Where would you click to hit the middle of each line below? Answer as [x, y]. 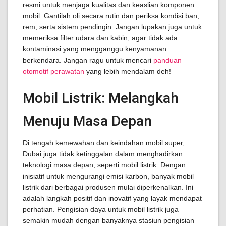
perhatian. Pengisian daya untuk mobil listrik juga [101, 209]
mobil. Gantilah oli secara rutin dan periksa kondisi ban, [111, 16]
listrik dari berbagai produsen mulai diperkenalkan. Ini [108, 187]
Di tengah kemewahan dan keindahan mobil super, [104, 143]
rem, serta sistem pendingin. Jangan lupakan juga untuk [112, 27]
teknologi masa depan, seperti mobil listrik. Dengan [104, 165]
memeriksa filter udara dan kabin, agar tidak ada [100, 38]
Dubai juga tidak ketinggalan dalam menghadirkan [103, 154]
